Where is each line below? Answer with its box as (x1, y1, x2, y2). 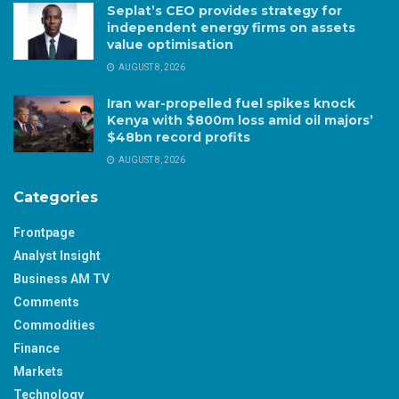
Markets (13, 363, 63, 379)
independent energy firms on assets (107, 19, 355, 36)
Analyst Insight (13, 248, 101, 263)
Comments (13, 294, 79, 309)
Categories (13, 188, 98, 206)
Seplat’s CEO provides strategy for (107, 2, 342, 19)
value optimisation (107, 36, 233, 53)
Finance (13, 340, 60, 355)
